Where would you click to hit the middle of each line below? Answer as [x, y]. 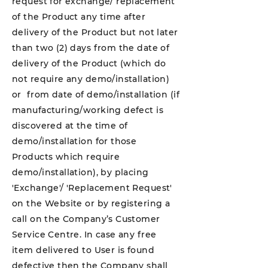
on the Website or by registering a [91, 203]
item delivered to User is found [83, 250]
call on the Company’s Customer [86, 219]
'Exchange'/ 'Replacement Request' [92, 188]
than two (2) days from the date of [91, 48]
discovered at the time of [70, 126]
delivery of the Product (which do [89, 63]
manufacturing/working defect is [88, 110]
